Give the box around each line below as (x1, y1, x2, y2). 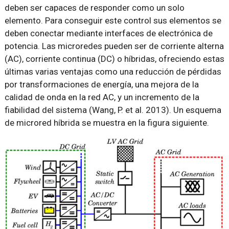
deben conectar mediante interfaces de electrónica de (4, 28, 213, 38)
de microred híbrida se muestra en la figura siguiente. (4, 118, 209, 128)
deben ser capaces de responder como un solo (4, 3, 185, 13)
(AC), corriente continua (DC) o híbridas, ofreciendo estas (4, 54, 224, 64)
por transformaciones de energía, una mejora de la (4, 79, 199, 89)
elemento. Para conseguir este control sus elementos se (4, 15, 221, 26)
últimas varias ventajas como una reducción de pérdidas (4, 66, 221, 77)
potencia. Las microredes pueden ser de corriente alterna (4, 41, 224, 51)
